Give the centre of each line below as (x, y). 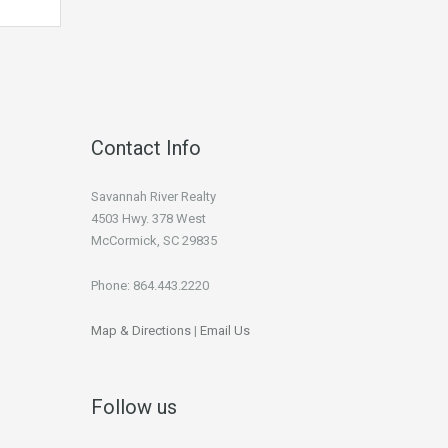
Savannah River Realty (153, 196)
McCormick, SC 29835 (154, 240)
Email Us (225, 330)
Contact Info (146, 148)
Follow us (134, 407)
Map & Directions (141, 330)
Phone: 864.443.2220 (150, 285)
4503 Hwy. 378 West (148, 218)
